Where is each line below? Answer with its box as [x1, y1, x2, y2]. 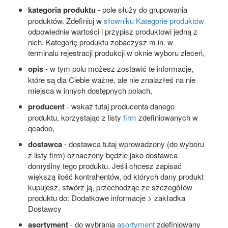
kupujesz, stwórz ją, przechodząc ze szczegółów [28, 182, 192, 193]
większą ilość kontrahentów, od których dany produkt [28, 171, 204, 182]
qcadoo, [28, 123, 54, 134]
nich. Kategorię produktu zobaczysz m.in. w [28, 37, 173, 48]
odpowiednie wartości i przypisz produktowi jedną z [28, 26, 197, 37]
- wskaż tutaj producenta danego [65, 101, 175, 112]
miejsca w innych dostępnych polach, [28, 85, 152, 96]
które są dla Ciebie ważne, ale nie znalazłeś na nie [28, 74, 195, 85]
